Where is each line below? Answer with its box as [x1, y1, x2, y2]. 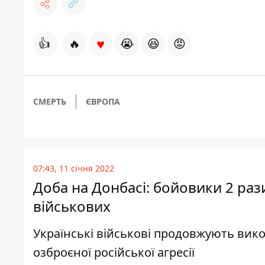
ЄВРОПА [86, 96, 120, 108]
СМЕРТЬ [33, 96, 66, 108]
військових [33, 196, 111, 216]
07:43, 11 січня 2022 [33, 163, 114, 174]
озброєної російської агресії [33, 244, 195, 261]
